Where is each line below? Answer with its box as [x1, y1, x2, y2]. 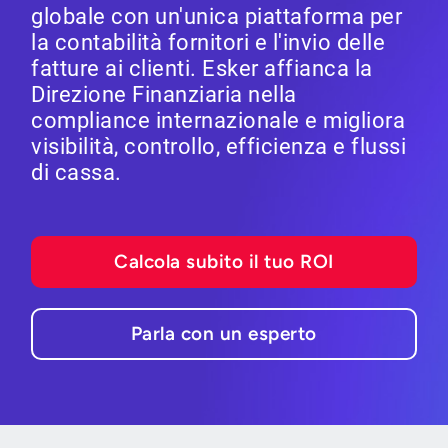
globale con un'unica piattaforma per [31, 4, 403, 29]
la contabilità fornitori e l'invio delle [31, 30, 386, 55]
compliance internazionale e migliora [31, 108, 406, 133]
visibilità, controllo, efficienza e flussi [31, 134, 407, 159]
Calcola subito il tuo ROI [114, 250, 334, 273]
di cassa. [31, 160, 122, 185]
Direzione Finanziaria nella [31, 82, 297, 107]
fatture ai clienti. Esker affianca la [31, 56, 373, 81]
